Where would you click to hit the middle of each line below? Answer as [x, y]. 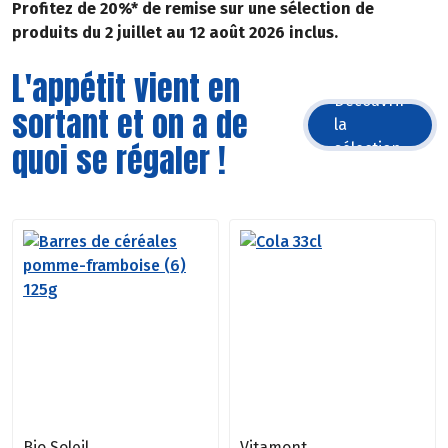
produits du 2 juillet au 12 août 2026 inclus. [175, 32]
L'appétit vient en [126, 88]
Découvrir [370, 100]
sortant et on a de [130, 124]
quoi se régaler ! [119, 160]
